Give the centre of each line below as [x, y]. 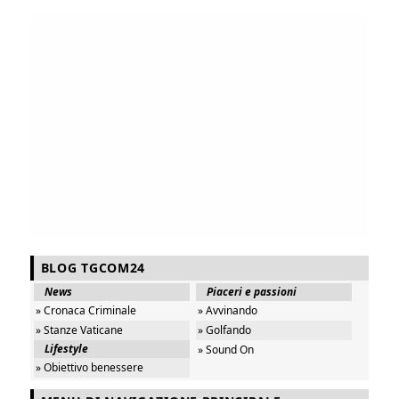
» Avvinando [228, 310]
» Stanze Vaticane [79, 330]
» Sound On [226, 349]
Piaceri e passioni [252, 291]
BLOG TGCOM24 [93, 267]
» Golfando [225, 330]
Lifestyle [66, 348]
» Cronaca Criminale [85, 310]
